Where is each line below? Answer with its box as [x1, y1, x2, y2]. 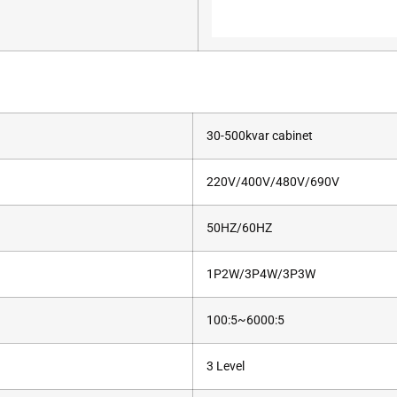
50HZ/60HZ [206, 220, 272, 236]
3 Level [206, 358, 245, 374]
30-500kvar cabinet [206, 128, 313, 144]
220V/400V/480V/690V [206, 174, 339, 190]
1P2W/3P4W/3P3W [206, 266, 315, 282]
